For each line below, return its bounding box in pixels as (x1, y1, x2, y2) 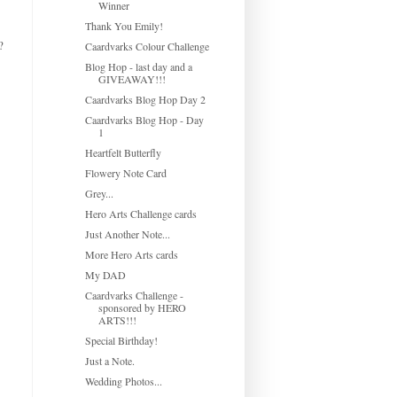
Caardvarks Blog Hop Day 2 (84, 91, 206, 106)
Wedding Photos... (84, 373, 162, 388)
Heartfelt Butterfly (84, 144, 161, 160)
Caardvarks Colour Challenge (84, 38, 209, 53)
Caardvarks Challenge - (84, 287, 183, 302)
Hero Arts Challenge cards (84, 206, 197, 221)
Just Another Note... (84, 226, 170, 241)
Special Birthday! (84, 332, 158, 347)
